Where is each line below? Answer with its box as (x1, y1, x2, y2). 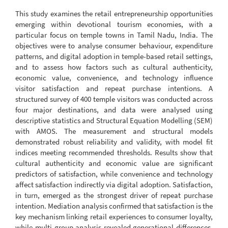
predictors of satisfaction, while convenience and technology (15, 169, 213, 179)
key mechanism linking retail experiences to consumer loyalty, (15, 212, 213, 221)
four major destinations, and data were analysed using (15, 105, 213, 115)
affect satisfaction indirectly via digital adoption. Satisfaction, (15, 180, 213, 189)
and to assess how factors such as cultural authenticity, (15, 62, 213, 72)
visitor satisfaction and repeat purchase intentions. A (15, 83, 213, 93)
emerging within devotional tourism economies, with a (15, 19, 213, 29)
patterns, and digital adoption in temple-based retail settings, (15, 51, 213, 61)
